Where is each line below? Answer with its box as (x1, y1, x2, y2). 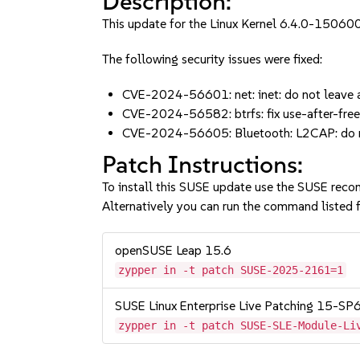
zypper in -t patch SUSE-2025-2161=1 (118, 264, 344, 276)
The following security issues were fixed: (102, 51, 323, 67)
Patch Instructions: (102, 149, 304, 179)
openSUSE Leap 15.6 (115, 243, 232, 258)
